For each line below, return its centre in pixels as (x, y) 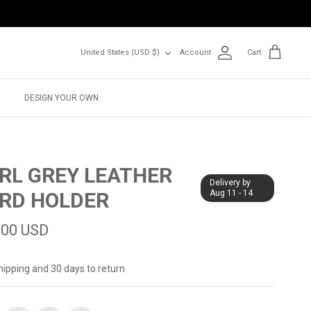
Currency (96, 47)
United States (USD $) (120, 53)
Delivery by (230, 182)
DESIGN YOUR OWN (61, 98)
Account (195, 53)
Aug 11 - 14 (232, 193)
